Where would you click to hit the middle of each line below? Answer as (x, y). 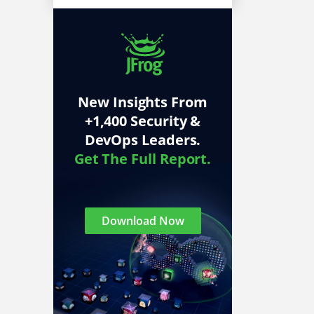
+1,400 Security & (143, 121)
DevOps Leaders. (143, 140)
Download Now (143, 221)
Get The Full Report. (143, 159)
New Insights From (143, 102)
